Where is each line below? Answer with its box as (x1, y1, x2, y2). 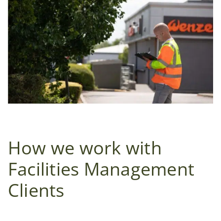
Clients (8, 178, 65, 203)
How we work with (8, 136, 162, 160)
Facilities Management (8, 157, 195, 182)
